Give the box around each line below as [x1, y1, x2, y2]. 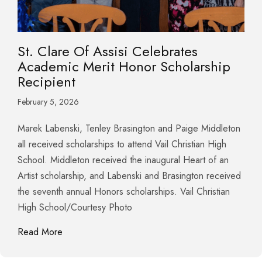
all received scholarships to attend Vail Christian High [18, 137, 226, 151]
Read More [18, 225, 63, 239]
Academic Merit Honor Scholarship [18, 56, 230, 77]
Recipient [18, 71, 75, 92]
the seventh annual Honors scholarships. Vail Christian [18, 184, 230, 198]
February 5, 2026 [18, 95, 79, 108]
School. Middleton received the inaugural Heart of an [18, 153, 229, 167]
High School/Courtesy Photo [18, 200, 132, 214]
